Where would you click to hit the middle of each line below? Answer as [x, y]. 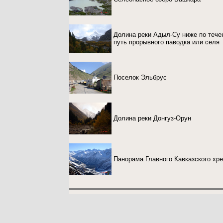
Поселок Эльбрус [140, 77]
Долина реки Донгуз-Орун [152, 118]
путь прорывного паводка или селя [167, 42]
